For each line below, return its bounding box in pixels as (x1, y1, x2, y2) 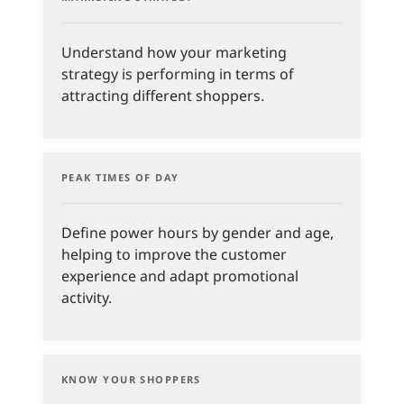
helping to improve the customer (61, 244, 287, 265)
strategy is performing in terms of (61, 64, 294, 85)
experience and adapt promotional (61, 266, 298, 287)
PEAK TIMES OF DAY (61, 170, 179, 185)
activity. (61, 288, 112, 308)
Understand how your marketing (61, 42, 287, 63)
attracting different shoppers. (61, 86, 264, 106)
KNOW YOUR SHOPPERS (61, 372, 201, 387)
